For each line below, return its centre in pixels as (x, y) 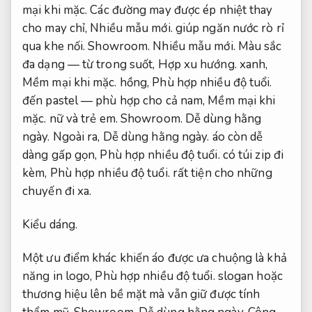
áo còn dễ (236, 136)
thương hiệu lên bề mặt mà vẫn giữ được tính (141, 294)
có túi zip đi (252, 155)
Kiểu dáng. (50, 224)
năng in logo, (59, 276)
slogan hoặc (249, 276)
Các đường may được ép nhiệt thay (180, 10)
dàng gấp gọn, (61, 155)
